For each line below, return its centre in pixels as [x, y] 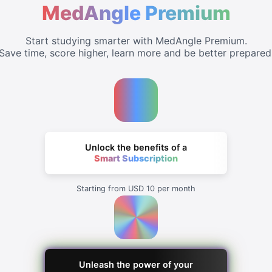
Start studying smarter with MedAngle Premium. [136, 41]
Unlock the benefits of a [136, 148]
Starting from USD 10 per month [136, 189]
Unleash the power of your [136, 265]
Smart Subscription [136, 158]
